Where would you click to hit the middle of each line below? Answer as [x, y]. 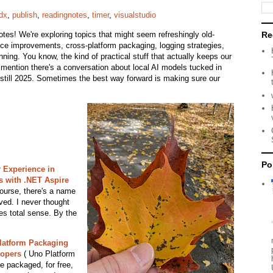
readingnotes [65, 15]
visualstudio [135, 15]
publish [25, 15]
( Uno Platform [48, 254]
